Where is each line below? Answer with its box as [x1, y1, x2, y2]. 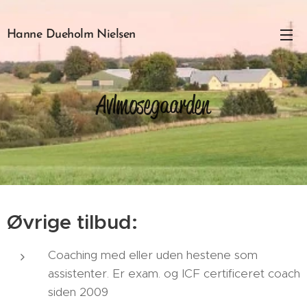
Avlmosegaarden [97, 89, 210, 121]
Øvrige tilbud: [7, 210, 138, 234]
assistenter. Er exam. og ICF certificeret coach [48, 266, 300, 281]
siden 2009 [48, 284, 108, 299]
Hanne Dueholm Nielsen [7, 27, 136, 41]
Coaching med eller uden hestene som [48, 247, 258, 262]
